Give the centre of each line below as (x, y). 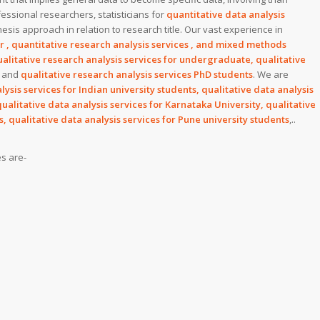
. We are (271, 75)
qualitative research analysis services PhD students (137, 75)
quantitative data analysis (226, 15)
